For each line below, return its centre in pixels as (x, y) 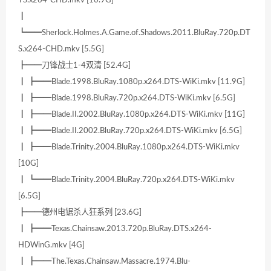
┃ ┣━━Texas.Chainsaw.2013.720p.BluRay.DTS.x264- (115, 229)
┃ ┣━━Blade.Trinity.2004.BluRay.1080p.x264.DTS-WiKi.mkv (129, 147)
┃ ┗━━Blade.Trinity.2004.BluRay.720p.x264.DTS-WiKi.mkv (126, 180)
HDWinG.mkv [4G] (51, 245)
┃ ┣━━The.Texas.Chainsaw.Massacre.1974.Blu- (104, 262)
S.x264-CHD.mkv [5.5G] (61, 49)
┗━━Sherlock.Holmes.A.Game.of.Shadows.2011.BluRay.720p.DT (134, 33)
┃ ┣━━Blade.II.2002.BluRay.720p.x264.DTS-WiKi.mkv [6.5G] (130, 131)
